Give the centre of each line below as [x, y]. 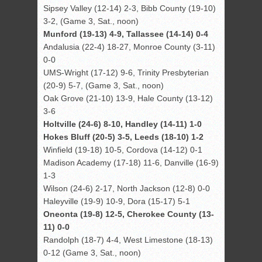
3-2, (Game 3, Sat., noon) [91, 21]
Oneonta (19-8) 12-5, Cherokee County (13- [129, 214]
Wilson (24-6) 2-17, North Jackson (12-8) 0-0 [127, 189]
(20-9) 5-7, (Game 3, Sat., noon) [104, 86]
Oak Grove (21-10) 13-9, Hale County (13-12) [128, 99]
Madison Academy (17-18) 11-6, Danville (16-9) [131, 163]
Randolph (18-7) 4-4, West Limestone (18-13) [128, 240]
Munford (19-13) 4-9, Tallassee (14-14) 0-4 [126, 34]
